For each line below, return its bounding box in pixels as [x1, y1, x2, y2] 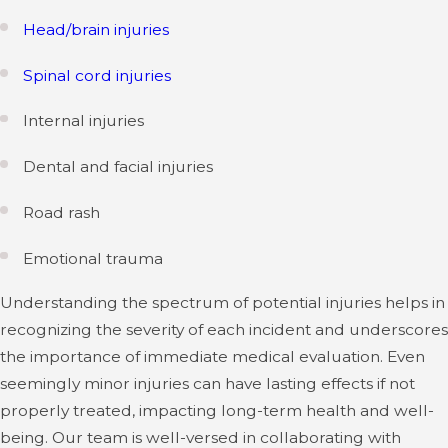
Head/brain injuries [23, 20, 170, 40]
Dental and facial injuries [23, 157, 214, 177]
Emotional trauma [23, 248, 164, 268]
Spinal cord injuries [23, 65, 172, 85]
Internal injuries [23, 111, 145, 131]
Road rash [23, 202, 101, 222]
